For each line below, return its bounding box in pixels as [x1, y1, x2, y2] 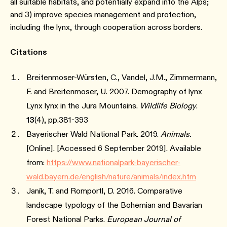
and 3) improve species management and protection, [10, 10, 196, 20]
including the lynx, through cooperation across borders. [10, 22, 202, 32]
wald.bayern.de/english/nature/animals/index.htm [26, 172, 196, 182]
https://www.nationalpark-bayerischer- [47, 158, 180, 168]
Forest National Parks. [26, 214, 107, 224]
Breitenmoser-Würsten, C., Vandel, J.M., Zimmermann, [26, 72, 217, 83]
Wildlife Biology [140, 101, 196, 111]
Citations [10, 47, 47, 57]
